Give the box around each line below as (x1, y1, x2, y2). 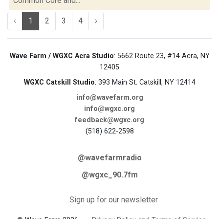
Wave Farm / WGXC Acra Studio (9, 52, 114, 60)
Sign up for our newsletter (69, 195, 158, 204)
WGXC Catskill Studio (23, 78, 95, 87)
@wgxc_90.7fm (81, 170, 138, 179)
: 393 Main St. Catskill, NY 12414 (94, 78, 196, 87)
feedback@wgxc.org (75, 116, 144, 124)
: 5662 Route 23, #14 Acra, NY (113, 52, 210, 60)
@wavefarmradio (77, 153, 142, 162)
